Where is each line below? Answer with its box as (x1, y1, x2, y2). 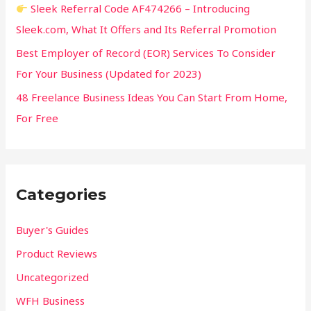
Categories (16, 185, 107, 205)
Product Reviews (16, 246, 98, 261)
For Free (16, 110, 59, 125)
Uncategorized (16, 269, 90, 284)
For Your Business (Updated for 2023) (16, 66, 202, 81)
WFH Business (16, 293, 85, 308)
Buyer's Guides (16, 223, 90, 237)
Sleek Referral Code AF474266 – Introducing (28, 1, 251, 16)
